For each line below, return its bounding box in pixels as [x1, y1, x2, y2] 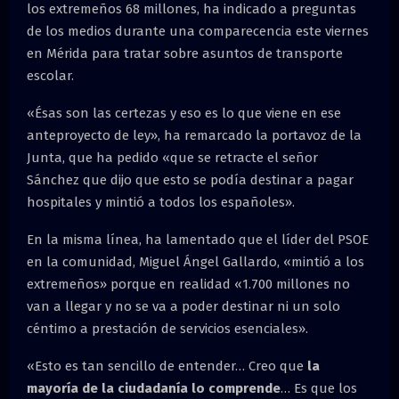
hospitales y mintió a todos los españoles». [27, 193, 295, 210]
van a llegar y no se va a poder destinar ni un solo [27, 297, 340, 314]
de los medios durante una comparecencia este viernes [27, 22, 369, 39]
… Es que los [281, 379, 357, 396]
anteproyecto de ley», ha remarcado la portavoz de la [27, 126, 362, 143]
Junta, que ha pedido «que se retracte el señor [27, 149, 318, 166]
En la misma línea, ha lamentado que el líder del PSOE [27, 231, 369, 248]
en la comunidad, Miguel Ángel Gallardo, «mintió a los [27, 253, 364, 270]
